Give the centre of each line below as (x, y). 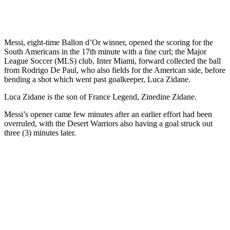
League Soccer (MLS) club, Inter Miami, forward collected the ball (112, 61)
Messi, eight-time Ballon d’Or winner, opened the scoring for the (109, 42)
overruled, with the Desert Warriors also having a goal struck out (108, 123)
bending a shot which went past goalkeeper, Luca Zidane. (97, 79)
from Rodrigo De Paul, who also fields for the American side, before (115, 70)
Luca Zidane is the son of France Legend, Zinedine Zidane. (100, 97)
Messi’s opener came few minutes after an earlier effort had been (108, 114)
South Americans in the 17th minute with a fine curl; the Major (105, 51)
